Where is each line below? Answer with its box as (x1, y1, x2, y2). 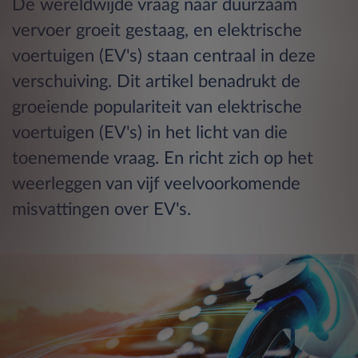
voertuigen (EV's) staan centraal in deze (12, 47, 316, 66)
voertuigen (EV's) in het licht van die (12, 124, 288, 142)
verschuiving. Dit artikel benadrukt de (12, 73, 300, 91)
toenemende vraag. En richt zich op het (12, 149, 313, 168)
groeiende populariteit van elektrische (12, 98, 302, 117)
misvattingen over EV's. (12, 201, 191, 219)
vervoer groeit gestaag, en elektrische (12, 22, 302, 40)
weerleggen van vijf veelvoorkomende (12, 175, 300, 193)
